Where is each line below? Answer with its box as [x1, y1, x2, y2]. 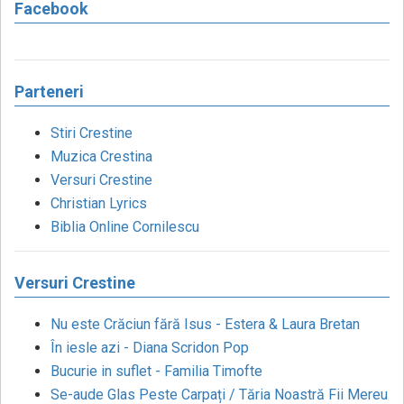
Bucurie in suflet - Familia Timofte [50, 363, 262, 381]
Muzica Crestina [50, 148, 152, 166]
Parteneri [14, 82, 84, 102]
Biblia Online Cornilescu [50, 218, 199, 236]
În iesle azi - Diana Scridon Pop [50, 339, 249, 357]
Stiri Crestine [50, 124, 133, 142]
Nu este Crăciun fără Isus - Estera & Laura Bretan [50, 316, 360, 334]
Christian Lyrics [50, 195, 147, 213]
